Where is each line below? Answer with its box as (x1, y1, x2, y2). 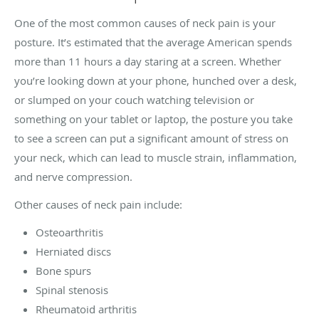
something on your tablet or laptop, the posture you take (14, 112, 293, 127)
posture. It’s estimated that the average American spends (14, 35, 292, 50)
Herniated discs (36, 244, 111, 259)
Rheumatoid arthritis (36, 302, 137, 317)
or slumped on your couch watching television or (14, 93, 254, 108)
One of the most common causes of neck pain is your (14, 16, 276, 31)
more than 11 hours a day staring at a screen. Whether (14, 54, 281, 69)
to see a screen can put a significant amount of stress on (14, 131, 288, 146)
